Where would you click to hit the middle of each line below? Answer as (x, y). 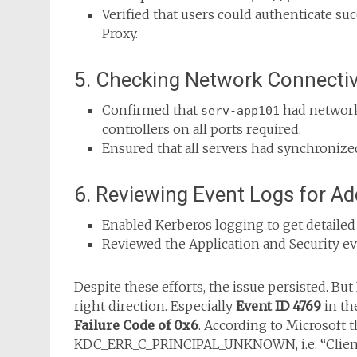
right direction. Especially (155, 306)
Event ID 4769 (279, 306)
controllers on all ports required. (202, 129)
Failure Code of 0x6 (136, 325)
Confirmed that (151, 110)
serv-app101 (240, 111)
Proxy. (120, 33)
